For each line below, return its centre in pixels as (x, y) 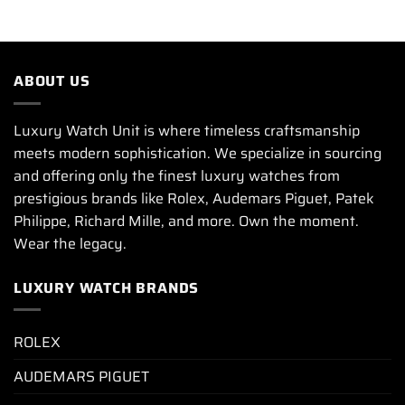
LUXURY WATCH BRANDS (107, 287)
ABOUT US (52, 81)
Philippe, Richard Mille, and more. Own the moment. (186, 221)
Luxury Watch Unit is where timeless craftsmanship (187, 130)
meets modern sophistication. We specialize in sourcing (198, 153)
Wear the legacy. (70, 243)
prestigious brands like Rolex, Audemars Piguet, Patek (194, 198)
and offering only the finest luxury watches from (177, 175)
